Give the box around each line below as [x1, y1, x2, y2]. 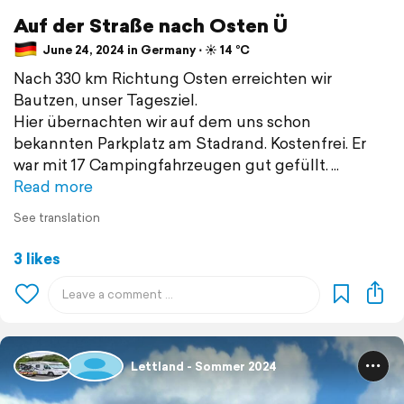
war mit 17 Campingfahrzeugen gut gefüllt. [14, 153, 328, 177]
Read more [14, 175, 93, 198]
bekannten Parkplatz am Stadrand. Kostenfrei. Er [14, 132, 366, 155]
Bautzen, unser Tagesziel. [14, 88, 197, 112]
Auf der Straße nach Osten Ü [14, 12, 288, 40]
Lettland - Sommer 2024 [131, 357, 277, 375]
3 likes [14, 247, 60, 271]
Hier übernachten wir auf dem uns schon [14, 110, 311, 133]
